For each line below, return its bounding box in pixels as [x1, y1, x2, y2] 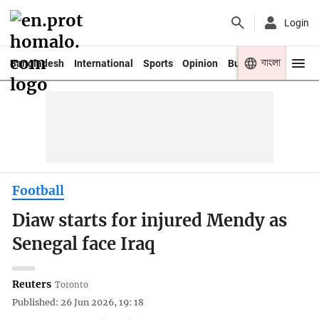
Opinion [182, 57, 219, 69]
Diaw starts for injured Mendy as [12, 210, 288, 232]
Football [12, 182, 65, 199]
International [73, 57, 133, 69]
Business [228, 57, 270, 69]
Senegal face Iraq [12, 234, 156, 256]
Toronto [55, 279, 89, 290]
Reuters [12, 277, 52, 291]
